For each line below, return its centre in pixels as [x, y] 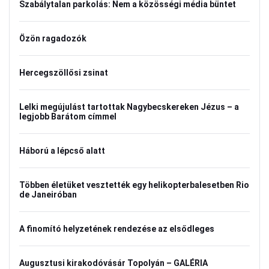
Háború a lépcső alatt [62, 151]
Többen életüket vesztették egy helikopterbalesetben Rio [134, 185]
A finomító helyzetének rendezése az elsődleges [117, 229]
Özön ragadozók [53, 38]
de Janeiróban [48, 195]
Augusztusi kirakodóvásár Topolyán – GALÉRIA [113, 263]
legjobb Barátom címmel [68, 116]
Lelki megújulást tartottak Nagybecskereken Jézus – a [129, 107]
